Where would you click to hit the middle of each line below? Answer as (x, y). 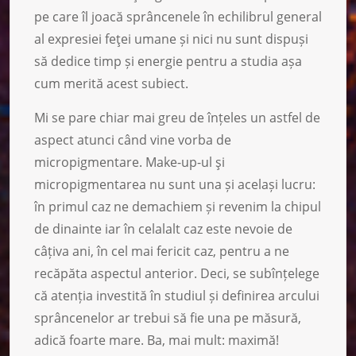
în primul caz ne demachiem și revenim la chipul (178, 206)
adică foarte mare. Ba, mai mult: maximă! (157, 340)
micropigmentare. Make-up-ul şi (130, 162)
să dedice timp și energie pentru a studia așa (168, 61)
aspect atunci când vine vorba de (133, 139)
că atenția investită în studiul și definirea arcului (177, 295)
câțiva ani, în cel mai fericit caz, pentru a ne (162, 251)
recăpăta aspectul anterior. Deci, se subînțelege (177, 273)
